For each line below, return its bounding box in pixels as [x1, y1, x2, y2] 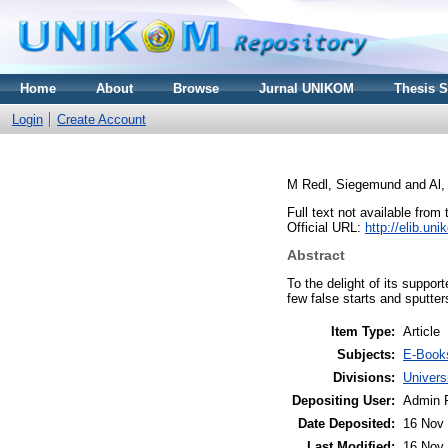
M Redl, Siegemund [287, 176, 401, 192]
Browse [173, 81, 219, 96]
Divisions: [333, 369, 395, 385]
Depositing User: [292, 392, 395, 408]
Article [403, 323, 440, 339]
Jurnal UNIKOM [259, 81, 354, 96]
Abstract [287, 247, 345, 264]
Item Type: [331, 323, 395, 339]
